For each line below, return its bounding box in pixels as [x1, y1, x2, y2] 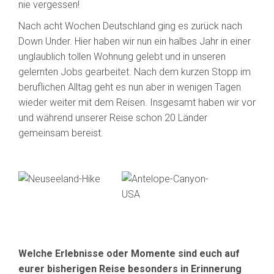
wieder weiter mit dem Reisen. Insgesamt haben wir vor [18, 97, 256, 109]
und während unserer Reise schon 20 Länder [18, 112, 207, 124]
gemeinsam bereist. [18, 127, 103, 139]
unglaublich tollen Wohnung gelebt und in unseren [18, 51, 226, 63]
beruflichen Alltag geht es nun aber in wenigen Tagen [18, 81, 241, 94]
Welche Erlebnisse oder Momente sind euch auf [18, 248, 240, 260]
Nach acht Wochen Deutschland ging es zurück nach [18, 20, 242, 32]
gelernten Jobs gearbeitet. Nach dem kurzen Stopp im [18, 66, 251, 78]
